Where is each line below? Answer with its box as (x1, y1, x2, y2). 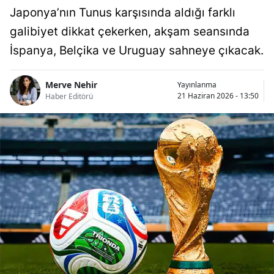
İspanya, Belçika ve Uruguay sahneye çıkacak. (10, 43, 264, 57)
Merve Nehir (45, 79, 97, 91)
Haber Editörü (45, 91, 93, 102)
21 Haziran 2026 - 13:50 (177, 90, 259, 101)
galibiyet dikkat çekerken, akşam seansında (10, 24, 250, 39)
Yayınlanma (177, 79, 217, 90)
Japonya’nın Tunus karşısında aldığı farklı (10, 5, 235, 20)
